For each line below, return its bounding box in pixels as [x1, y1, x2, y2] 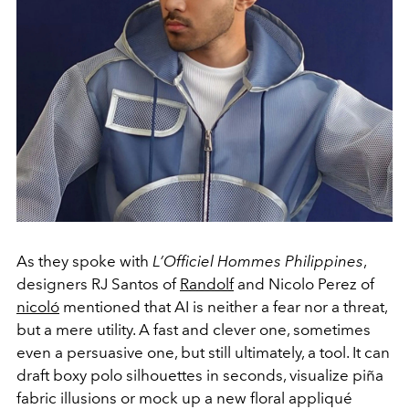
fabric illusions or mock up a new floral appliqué [16, 388, 352, 407]
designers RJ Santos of [16, 274, 180, 293]
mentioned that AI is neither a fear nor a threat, [59, 297, 387, 316]
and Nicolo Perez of [234, 274, 374, 293]
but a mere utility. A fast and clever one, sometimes [16, 320, 371, 339]
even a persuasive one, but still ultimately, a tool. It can [16, 342, 390, 362]
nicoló [16, 297, 59, 316]
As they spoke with [16, 251, 152, 270]
